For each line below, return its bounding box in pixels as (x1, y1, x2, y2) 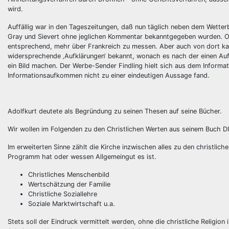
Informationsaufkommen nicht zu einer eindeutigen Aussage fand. (8, 72, 210, 79)
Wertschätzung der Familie (28, 180, 110, 188)
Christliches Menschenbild (28, 171, 109, 178)
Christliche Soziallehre (28, 190, 97, 198)
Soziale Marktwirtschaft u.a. (28, 200, 115, 208)
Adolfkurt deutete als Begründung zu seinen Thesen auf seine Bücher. (8, 107, 222, 115)
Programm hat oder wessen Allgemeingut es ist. (8, 153, 156, 161)
